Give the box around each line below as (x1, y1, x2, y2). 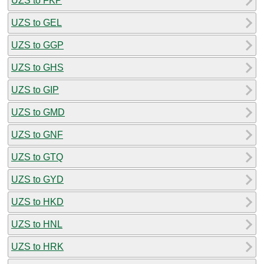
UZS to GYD (11, 174, 64, 184)
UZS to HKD (11, 196, 64, 207)
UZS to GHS (11, 62, 64, 72)
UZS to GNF (11, 129, 63, 140)
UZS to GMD (11, 107, 65, 117)
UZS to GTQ (11, 151, 63, 162)
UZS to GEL (11, 17, 62, 28)
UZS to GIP (11, 84, 59, 95)
